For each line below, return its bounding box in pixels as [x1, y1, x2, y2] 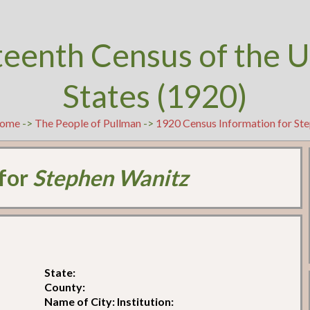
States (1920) [62, 77, 248, 115]
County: [44, 280, 86, 293]
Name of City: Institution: [44, 294, 174, 308]
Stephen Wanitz [33, 164, 189, 192]
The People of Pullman [35, 116, 142, 129]
